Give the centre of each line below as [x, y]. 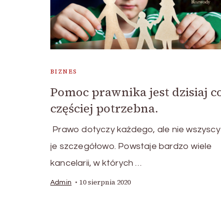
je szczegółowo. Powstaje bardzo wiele [131, 147]
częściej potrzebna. [104, 109]
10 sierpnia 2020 [105, 183]
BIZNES [64, 72]
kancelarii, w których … [96, 163]
